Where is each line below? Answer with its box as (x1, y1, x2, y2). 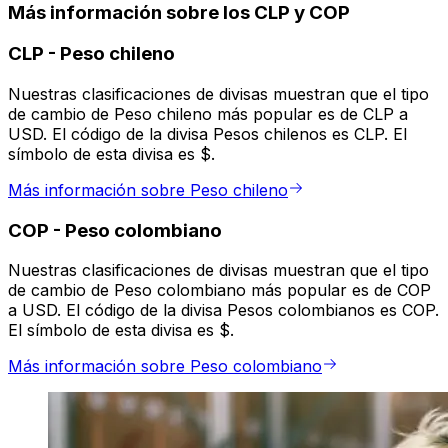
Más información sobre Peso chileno (8, 180, 288, 201)
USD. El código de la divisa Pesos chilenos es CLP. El (8, 124, 407, 145)
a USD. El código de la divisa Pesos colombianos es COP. (8, 300, 439, 321)
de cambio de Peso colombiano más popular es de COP (8, 280, 431, 301)
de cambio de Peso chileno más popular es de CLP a (8, 104, 408, 125)
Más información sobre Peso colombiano (8, 356, 322, 377)
